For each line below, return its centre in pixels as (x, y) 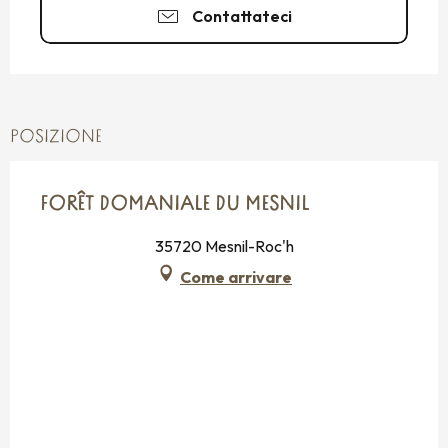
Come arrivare (236, 276)
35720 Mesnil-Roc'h (224, 245)
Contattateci (242, 15)
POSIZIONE (56, 137)
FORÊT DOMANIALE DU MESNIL (174, 204)
